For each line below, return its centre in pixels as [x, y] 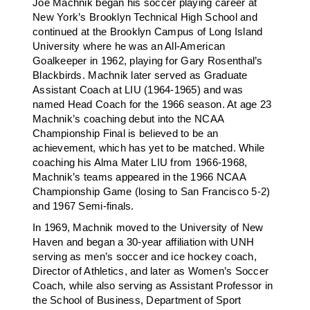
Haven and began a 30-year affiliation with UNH [144, 242]
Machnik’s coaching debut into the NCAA [128, 119]
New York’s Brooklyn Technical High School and [145, 17]
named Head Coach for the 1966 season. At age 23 [152, 104]
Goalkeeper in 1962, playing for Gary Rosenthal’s [148, 61]
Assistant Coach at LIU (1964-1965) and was [138, 90]
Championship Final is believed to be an [126, 134]
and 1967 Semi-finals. [83, 206]
